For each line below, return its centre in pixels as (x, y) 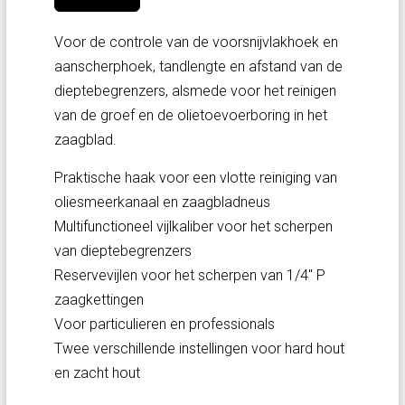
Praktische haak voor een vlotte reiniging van (195, 178)
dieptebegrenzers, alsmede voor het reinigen (195, 91)
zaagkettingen (99, 300)
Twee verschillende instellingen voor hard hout (199, 348)
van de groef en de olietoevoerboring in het (190, 115)
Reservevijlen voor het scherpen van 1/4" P (189, 275)
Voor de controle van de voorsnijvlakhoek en (196, 42)
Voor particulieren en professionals (164, 324)
